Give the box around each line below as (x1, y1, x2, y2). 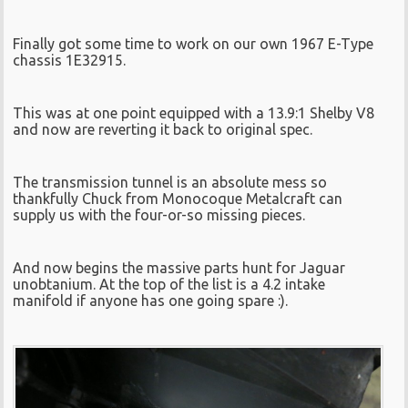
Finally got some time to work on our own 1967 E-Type (13, 35, 374, 52)
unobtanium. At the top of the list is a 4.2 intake (13, 275, 326, 292)
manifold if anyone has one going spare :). (13, 291, 289, 309)
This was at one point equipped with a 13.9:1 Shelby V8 (13, 104, 375, 121)
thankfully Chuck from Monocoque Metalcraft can (13, 189, 343, 207)
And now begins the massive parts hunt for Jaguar (13, 259, 346, 276)
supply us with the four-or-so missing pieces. (13, 206, 306, 223)
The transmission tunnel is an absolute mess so (13, 173, 328, 190)
